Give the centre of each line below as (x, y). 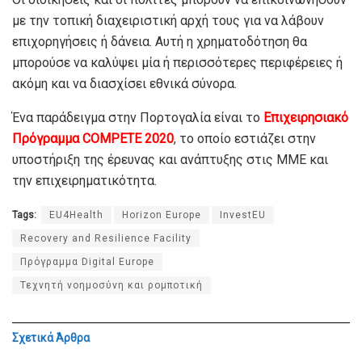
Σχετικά (33, 338)
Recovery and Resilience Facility (106, 239)
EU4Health (76, 215)
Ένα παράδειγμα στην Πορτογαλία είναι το (138, 118)
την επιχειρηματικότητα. (84, 181)
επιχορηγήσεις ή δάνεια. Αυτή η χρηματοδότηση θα (160, 42)
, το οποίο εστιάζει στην (245, 139)
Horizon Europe (162, 215)
